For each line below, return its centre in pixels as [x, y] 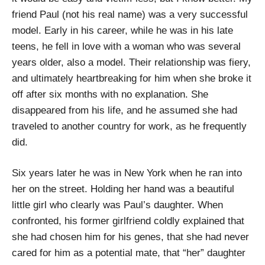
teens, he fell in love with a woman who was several [126, 46]
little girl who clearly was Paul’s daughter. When [117, 205]
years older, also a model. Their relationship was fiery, [131, 62]
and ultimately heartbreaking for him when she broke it [132, 78]
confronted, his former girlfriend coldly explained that [128, 221]
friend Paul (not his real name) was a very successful [130, 14]
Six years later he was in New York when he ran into [127, 173]
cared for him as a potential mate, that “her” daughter [129, 253]
